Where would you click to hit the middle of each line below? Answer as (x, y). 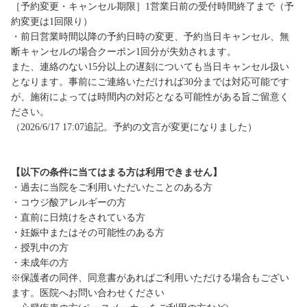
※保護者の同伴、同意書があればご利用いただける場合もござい (150, 278)
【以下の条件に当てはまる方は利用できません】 (116, 173)
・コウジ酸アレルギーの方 (69, 203)
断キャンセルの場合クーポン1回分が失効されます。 (124, 52)
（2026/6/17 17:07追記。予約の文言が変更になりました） (134, 127)
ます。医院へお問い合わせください (88, 293)
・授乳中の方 (40, 248)
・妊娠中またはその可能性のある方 (88, 233)
